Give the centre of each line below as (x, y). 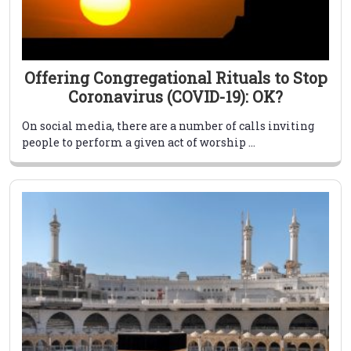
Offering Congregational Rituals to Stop (175, 78)
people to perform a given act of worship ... (139, 143)
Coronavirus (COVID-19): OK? (175, 97)
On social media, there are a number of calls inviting (168, 126)
